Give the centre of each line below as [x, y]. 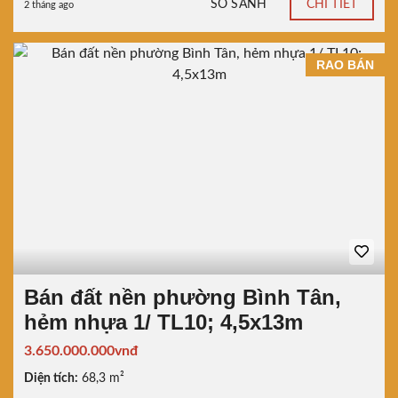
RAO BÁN [345, 64]
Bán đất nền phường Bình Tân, [183, 297]
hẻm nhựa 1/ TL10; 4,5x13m [163, 322]
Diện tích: [51, 378]
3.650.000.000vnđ [81, 351]
